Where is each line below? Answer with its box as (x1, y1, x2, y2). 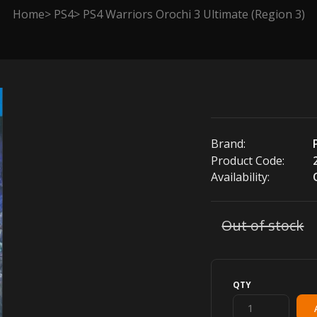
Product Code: (211, 152, 285, 168)
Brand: (211, 135, 246, 151)
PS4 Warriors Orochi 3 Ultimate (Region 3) (82, 6, 305, 22)
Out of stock (221, 215, 304, 235)
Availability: (211, 168, 270, 185)
